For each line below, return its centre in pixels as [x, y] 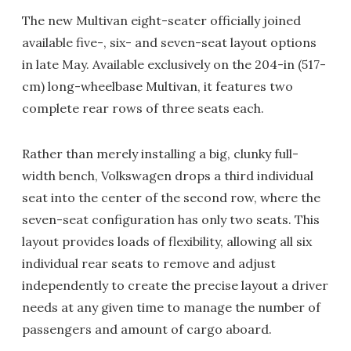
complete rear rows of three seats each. [143, 108]
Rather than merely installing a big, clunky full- [160, 154]
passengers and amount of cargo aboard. [147, 329]
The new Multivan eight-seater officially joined [161, 20]
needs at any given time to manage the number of [171, 307]
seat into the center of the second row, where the [171, 197]
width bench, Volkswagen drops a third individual [168, 175]
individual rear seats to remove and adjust [149, 263]
